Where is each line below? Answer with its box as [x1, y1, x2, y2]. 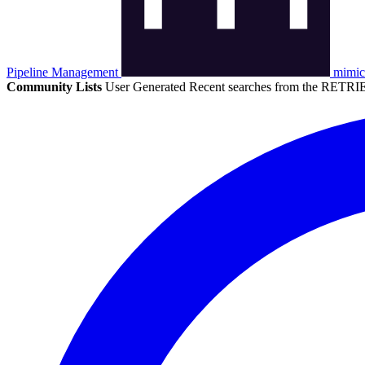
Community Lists [7, 80, 102, 95]
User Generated [105, 80, 189, 95]
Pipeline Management [7, 65, 121, 80]
